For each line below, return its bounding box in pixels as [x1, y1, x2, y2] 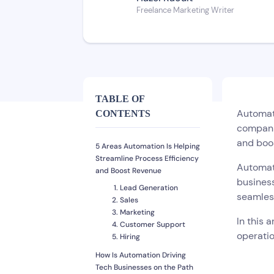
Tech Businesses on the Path [95, 262, 193, 273]
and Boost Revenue [95, 166, 161, 176]
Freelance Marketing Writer [136, 5, 234, 15]
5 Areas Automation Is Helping [95, 141, 200, 152]
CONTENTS [95, 108, 150, 119]
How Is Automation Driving [95, 250, 186, 261]
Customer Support [120, 220, 185, 230]
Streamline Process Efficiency [95, 154, 199, 164]
